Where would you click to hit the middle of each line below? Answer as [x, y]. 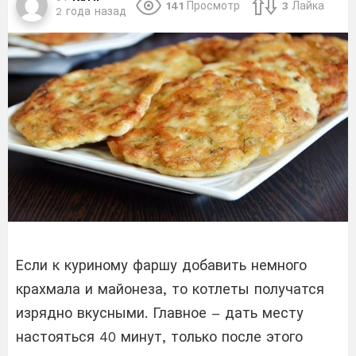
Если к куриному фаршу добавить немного [161, 265]
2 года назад [91, 11]
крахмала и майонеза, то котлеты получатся [170, 288]
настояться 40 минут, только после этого [159, 336]
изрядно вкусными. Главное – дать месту [160, 312]
